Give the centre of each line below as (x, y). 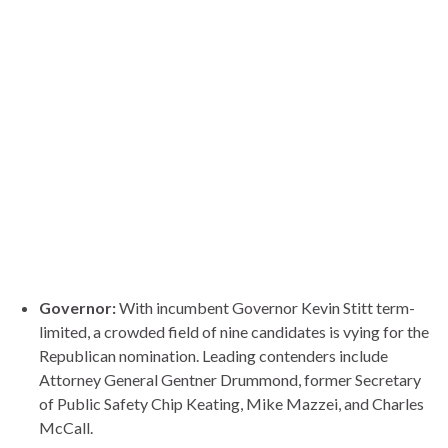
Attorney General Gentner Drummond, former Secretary (230, 379)
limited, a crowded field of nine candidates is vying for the (234, 331)
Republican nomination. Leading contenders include (213, 355)
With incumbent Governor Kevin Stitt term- (265, 307)
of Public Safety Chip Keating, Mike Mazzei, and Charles (231, 403)
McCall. (66, 427)
